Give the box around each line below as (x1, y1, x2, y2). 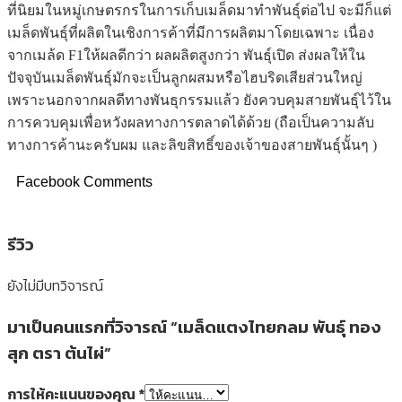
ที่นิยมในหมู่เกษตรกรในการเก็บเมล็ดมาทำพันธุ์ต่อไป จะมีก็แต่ (7, 2, 391, 18)
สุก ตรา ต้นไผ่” (7, 339, 111, 365)
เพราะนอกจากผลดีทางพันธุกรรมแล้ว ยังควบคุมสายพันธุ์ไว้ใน (7, 92, 391, 108)
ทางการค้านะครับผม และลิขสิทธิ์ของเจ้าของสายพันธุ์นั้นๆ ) (7, 136, 377, 153)
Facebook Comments (16, 173, 153, 189)
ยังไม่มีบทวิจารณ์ (7, 275, 103, 297)
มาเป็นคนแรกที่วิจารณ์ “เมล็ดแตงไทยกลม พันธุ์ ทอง (7, 313, 381, 339)
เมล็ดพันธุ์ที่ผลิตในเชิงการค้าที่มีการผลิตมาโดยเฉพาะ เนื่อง (7, 24, 374, 40)
